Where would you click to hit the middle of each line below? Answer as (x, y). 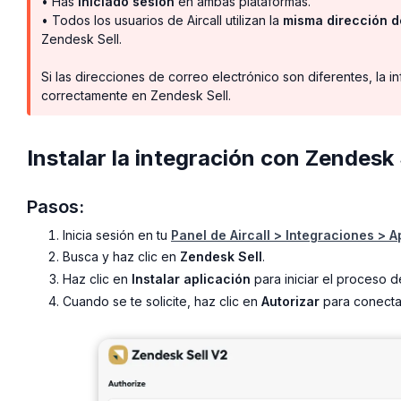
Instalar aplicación (191, 279)
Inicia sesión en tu (117, 235)
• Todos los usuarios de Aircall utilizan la (162, 20)
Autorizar (290, 301)
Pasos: (55, 206)
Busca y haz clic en (121, 257)
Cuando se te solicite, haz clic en (162, 301)
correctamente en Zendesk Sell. (136, 95)
